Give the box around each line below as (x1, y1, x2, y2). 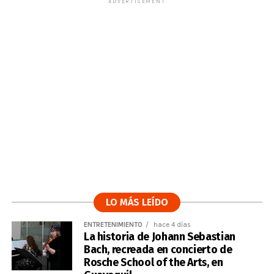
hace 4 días (151, 221, 191, 229)
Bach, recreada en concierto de (83, 243, 232, 256)
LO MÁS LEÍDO (105, 196, 168, 208)
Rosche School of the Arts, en (83, 256, 223, 269)
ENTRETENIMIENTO (83, 221, 143, 229)
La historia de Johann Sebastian (83, 231, 235, 243)
